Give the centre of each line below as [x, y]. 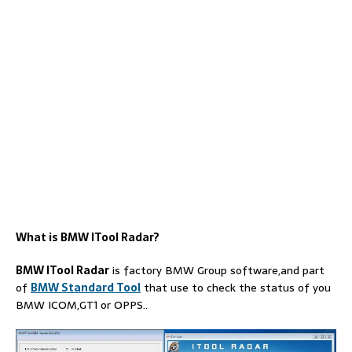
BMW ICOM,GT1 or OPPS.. [82, 305]
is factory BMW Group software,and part [217, 270]
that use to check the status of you [236, 288]
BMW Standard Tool [86, 288]
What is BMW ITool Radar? [88, 237]
